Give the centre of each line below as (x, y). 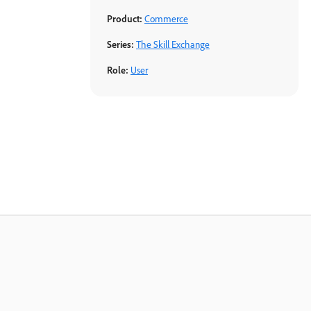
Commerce (166, 19)
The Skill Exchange (173, 45)
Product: (126, 19)
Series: (121, 45)
